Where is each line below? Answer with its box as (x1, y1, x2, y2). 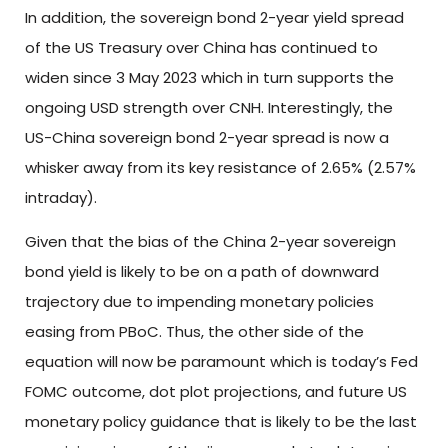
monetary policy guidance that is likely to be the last (25, 411, 417, 433)
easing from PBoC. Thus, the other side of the (25, 321, 364, 343)
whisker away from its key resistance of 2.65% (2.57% (25, 156, 416, 178)
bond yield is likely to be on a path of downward (25, 261, 379, 283)
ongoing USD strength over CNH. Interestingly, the (25, 96, 393, 118)
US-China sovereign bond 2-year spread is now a (25, 126, 389, 148)
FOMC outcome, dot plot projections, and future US (25, 381, 407, 403)
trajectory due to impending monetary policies (25, 291, 374, 313)
